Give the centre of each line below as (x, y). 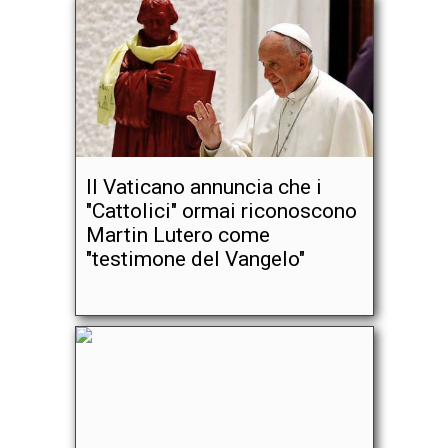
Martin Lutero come (177, 235)
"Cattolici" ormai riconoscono (221, 211)
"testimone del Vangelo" (195, 259)
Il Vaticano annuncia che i (203, 187)
